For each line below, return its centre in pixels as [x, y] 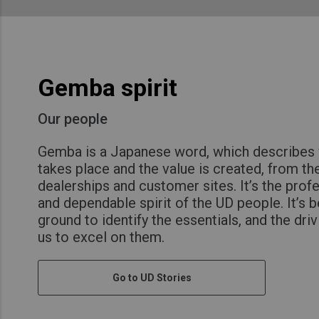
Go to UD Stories [152, 277]
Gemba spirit [108, 87]
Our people [73, 119]
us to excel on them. [101, 237]
